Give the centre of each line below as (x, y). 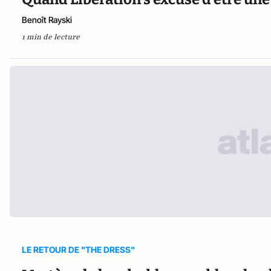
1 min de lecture (51, 37)
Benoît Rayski (47, 20)
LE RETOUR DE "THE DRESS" (78, 249)
